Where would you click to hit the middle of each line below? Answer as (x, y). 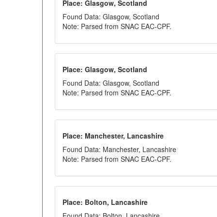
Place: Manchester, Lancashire (113, 136)
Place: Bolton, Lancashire (105, 202)
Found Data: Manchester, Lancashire (119, 149)
